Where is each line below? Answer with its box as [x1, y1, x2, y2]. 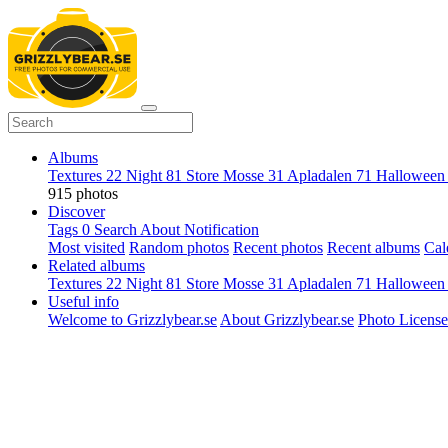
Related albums [48, 257, 145, 274]
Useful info [48, 293, 119, 310]
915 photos [48, 185, 118, 202]
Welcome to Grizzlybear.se [48, 311, 217, 328]
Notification [184, 221, 259, 238]
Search [94, 221, 140, 238]
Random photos [129, 239, 229, 256]
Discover [48, 203, 105, 220]
